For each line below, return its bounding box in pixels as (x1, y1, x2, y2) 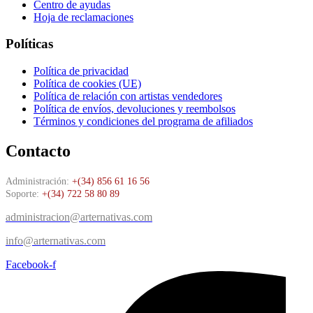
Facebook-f (6, 258, 56, 270)
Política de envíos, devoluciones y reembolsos (34, 102, 235, 115)
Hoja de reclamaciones (34, 10, 133, 23)
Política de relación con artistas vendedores (34, 89, 222, 102)
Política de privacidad (34, 64, 129, 77)
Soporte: (6, 188, 42, 199)
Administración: (6, 175, 69, 187)
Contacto (6, 141, 71, 160)
